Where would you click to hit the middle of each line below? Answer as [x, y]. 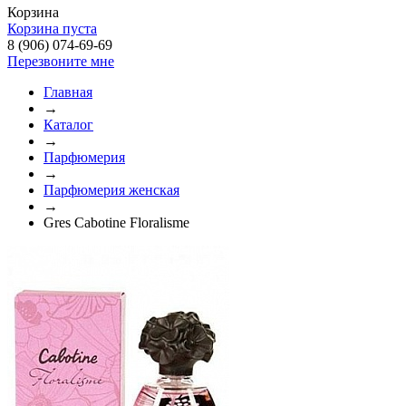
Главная [68, 92]
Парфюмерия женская [111, 190]
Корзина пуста [52, 29]
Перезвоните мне [61, 61]
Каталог [68, 125]
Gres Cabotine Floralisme [116, 222]
